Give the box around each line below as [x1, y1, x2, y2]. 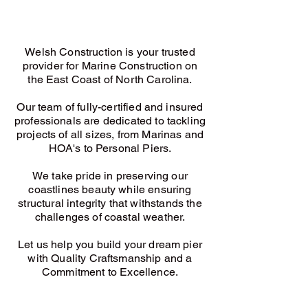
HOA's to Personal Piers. [48, 142, 172, 155]
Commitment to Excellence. [41, 265, 178, 278]
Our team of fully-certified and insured [16, 100, 203, 113]
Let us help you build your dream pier [18, 238, 202, 251]
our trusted [142, 45, 195, 58]
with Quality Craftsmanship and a [27, 252, 192, 265]
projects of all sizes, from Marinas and [16, 128, 204, 141]
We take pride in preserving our [32, 169, 188, 182]
